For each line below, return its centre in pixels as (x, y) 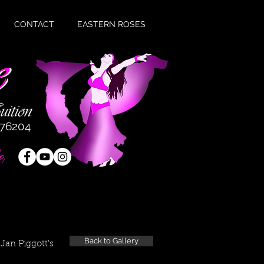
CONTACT (34, 24)
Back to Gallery (111, 241)
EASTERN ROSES (111, 24)
